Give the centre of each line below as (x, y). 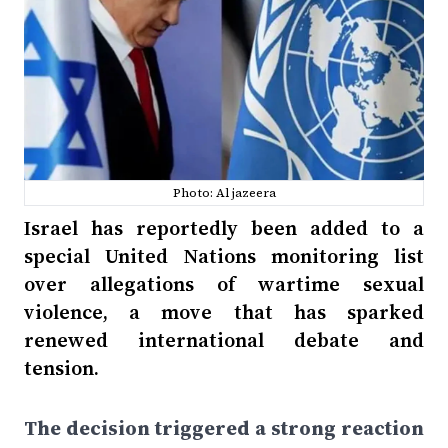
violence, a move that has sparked (224, 312)
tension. (61, 368)
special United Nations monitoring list (224, 256)
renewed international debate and (224, 340)
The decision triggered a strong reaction (224, 428)
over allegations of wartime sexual (224, 284)
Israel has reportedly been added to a (224, 228)
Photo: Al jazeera (224, 193)
